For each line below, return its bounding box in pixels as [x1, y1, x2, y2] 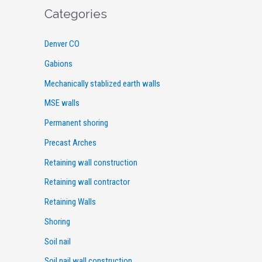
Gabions [44, 58, 73, 69]
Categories [44, 6, 107, 22]
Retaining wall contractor [44, 177, 130, 188]
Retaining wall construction [44, 157, 137, 168]
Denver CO [44, 39, 80, 50]
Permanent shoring [44, 118, 108, 129]
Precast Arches [44, 137, 96, 148]
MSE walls [44, 98, 80, 109]
